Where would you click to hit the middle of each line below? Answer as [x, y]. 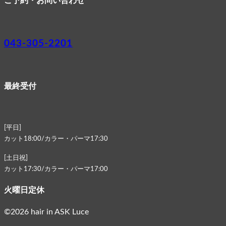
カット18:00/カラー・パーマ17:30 [56, 138]
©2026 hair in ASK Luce [46, 212]
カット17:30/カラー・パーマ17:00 [56, 169]
